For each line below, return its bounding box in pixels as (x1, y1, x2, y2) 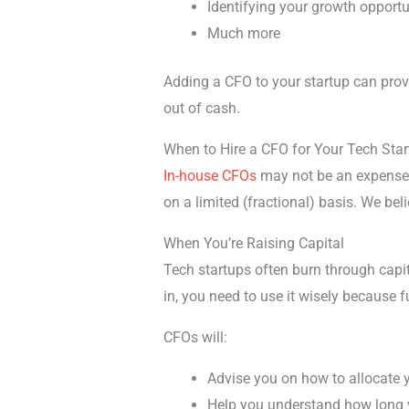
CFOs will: (163, 328, 227, 346)
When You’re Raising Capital (163, 234, 344, 252)
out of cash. (163, 99, 240, 117)
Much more (206, 24, 280, 42)
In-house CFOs (163, 166, 257, 184)
